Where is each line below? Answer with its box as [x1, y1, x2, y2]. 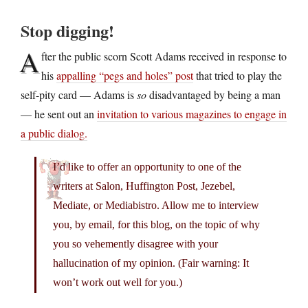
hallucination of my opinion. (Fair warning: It [53, 257, 249, 269]
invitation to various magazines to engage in [97, 107, 287, 122]
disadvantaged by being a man [146, 87, 280, 102]
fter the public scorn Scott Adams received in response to [41, 49, 287, 64]
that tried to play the [193, 68, 282, 83]
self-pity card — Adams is [21, 87, 137, 102]
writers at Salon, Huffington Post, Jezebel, [53, 180, 235, 192]
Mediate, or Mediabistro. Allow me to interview [53, 199, 259, 212]
